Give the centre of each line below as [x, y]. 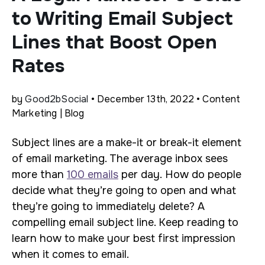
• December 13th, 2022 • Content [164, 99]
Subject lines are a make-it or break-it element [127, 143]
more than [39, 174]
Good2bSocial [57, 99]
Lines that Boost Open [114, 42]
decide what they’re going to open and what [124, 190]
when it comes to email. [72, 254]
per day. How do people [180, 174]
